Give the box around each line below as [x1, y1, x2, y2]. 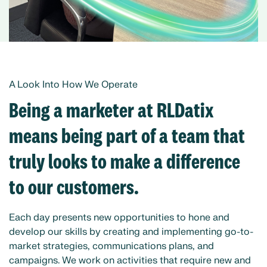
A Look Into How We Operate [9, 79, 138, 91]
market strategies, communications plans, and [9, 240, 214, 252]
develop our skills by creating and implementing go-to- [9, 225, 253, 238]
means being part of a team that [9, 126, 245, 148]
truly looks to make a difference [9, 151, 240, 173]
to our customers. [9, 177, 142, 199]
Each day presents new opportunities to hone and [9, 211, 229, 223]
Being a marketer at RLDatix [9, 100, 214, 122]
